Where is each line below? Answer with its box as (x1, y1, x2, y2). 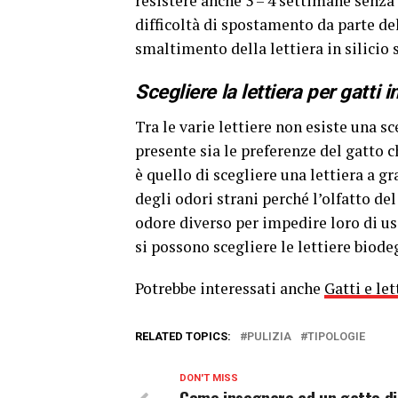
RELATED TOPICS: (135, 329, 231, 343)
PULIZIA (247, 329, 291, 343)
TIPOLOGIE (307, 329, 365, 343)
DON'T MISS (179, 371, 238, 384)
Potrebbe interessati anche (135, 277, 324, 298)
